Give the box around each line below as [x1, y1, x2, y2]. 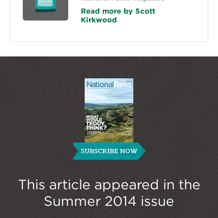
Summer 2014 [44, 193, 137, 210]
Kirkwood [81, 16, 117, 25]
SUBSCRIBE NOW [80, 146, 137, 156]
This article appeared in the [18, 176, 200, 193]
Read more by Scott [81, 7, 155, 16]
